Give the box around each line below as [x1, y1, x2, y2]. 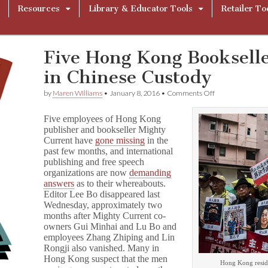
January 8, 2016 [109, 89, 160, 98]
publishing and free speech [44, 157, 145, 167]
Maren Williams [53, 89, 103, 98]
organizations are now [44, 167, 130, 178]
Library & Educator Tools [89, 4, 193, 14]
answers [44, 178, 75, 188]
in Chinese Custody [44, 66, 212, 88]
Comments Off [167, 89, 215, 98]
